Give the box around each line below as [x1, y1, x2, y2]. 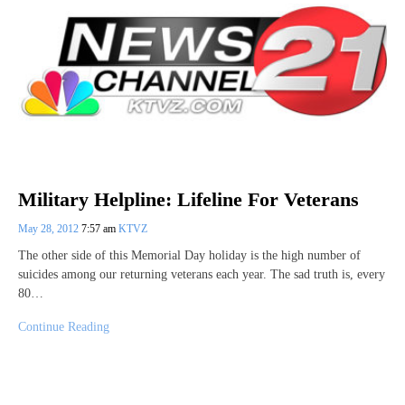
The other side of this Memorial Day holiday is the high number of [18, 248, 361, 262]
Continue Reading [18, 319, 109, 334]
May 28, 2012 [18, 221, 81, 235]
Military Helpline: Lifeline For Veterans [18, 187, 359, 211]
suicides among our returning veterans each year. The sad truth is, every [18, 267, 385, 281]
